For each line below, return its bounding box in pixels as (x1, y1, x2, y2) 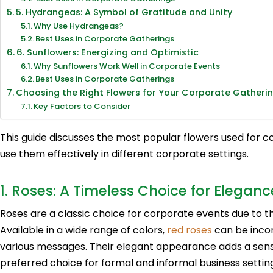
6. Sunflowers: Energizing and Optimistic (16, 46, 199, 58)
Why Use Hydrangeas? (34, 20, 124, 32)
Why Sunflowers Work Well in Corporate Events (34, 60, 221, 72)
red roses (167, 222, 212, 237)
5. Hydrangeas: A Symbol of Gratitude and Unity (15, 6, 232, 18)
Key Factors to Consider (34, 101, 131, 112)
